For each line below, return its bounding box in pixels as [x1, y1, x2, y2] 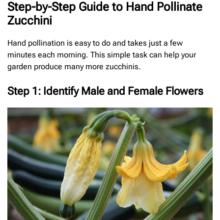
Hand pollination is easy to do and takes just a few [7, 38, 183, 48]
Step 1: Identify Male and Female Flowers [7, 85, 203, 98]
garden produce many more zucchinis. [7, 62, 141, 72]
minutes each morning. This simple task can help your [7, 50, 196, 60]
